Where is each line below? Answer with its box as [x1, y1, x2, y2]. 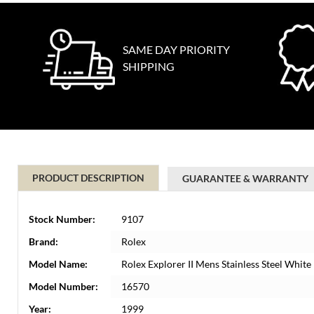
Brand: [29, 235, 58, 247]
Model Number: [29, 280, 98, 292]
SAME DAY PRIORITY [123, 43, 230, 56]
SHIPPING [123, 60, 175, 73]
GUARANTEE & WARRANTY [182, 172, 308, 184]
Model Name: [29, 258, 88, 270]
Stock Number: [29, 213, 95, 225]
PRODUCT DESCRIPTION [32, 172, 144, 184]
